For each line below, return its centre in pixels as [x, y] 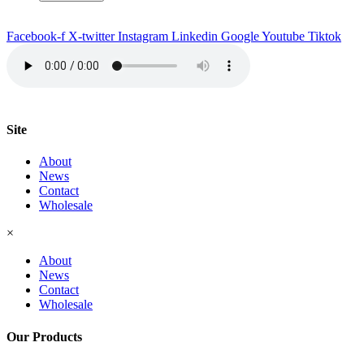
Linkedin [195, 36]
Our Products [44, 336]
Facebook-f [36, 36]
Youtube [283, 36]
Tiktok [325, 36]
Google [240, 36]
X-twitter [91, 36]
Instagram [143, 36]
